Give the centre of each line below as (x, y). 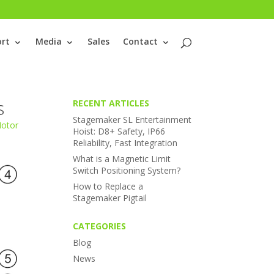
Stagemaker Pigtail (110, 198)
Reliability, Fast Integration (125, 143)
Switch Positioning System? (127, 170)
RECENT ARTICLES (111, 103)
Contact (140, 41)
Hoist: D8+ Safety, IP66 (119, 131)
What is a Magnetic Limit (122, 159)
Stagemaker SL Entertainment (132, 120)
